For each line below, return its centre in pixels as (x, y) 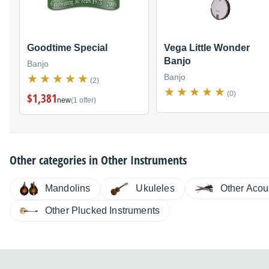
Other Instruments (144, 160)
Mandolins (68, 189)
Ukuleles (155, 189)
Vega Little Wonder (207, 47)
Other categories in (55, 160)
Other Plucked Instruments (102, 211)
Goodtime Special (67, 47)
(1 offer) (83, 100)
